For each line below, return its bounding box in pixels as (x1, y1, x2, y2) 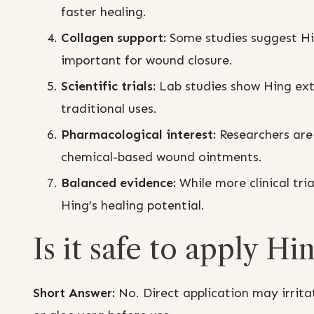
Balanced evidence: (61, 175, 176, 191)
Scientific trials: (61, 78, 156, 95)
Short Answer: (33, 285, 115, 301)
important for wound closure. (61, 53, 233, 69)
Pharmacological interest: (61, 127, 216, 143)
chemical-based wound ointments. (61, 149, 262, 165)
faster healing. (61, 4, 146, 20)
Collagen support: (61, 30, 166, 46)
